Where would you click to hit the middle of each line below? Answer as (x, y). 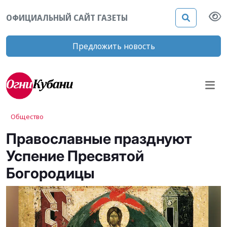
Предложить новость (113, 46)
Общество (27, 116)
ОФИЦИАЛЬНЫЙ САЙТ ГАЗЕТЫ (67, 18)
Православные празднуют (99, 138)
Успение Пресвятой (75, 156)
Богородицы (50, 173)
